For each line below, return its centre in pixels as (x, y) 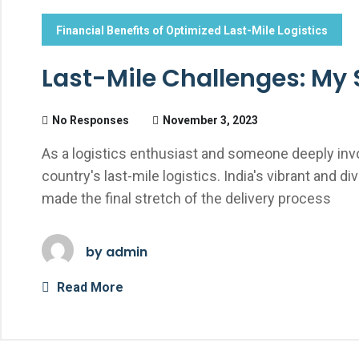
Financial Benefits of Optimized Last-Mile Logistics (192, 30)
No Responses (91, 120)
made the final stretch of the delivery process (186, 198)
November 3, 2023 (210, 120)
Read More (89, 287)
